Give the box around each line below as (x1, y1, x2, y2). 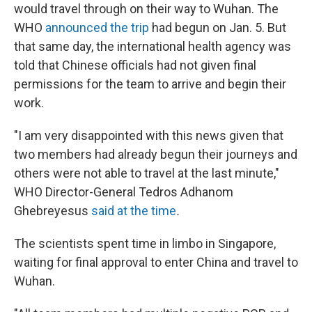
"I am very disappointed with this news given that (14, 128, 283, 143)
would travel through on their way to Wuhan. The (14, 1, 279, 17)
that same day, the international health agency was (14, 39, 291, 54)
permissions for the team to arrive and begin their (14, 77, 286, 92)
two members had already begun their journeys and (14, 147, 297, 162)
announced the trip (45, 20, 149, 36)
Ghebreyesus (14, 203, 88, 219)
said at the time (91, 203, 176, 219)
